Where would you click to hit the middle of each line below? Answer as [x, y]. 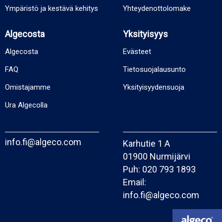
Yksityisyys [145, 34]
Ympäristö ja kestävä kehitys [52, 8]
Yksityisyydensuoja [154, 87]
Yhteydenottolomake [157, 8]
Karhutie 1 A [146, 143]
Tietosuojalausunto [154, 69]
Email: [135, 182]
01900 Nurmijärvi [157, 156]
